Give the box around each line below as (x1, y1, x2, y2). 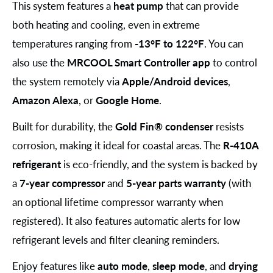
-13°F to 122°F (135, 37, 204, 50)
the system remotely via (12, 74, 122, 88)
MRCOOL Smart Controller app (67, 55, 210, 69)
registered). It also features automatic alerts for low (12, 214, 240, 227)
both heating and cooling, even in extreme (12, 18, 200, 31)
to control (210, 55, 257, 69)
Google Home (96, 93, 159, 107)
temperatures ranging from (12, 37, 135, 50)
